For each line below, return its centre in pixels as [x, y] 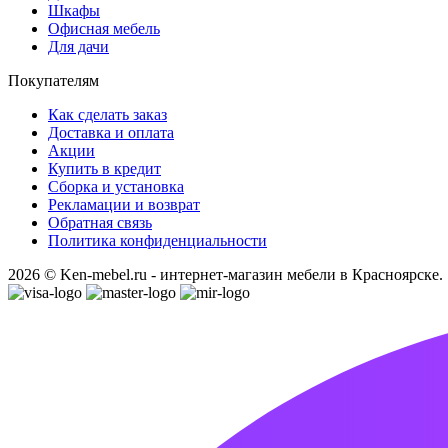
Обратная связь [100, 222]
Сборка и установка [116, 186]
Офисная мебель [104, 28]
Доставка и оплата [111, 132]
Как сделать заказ [107, 114]
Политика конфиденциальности [157, 240]
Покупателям [53, 80]
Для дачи [78, 46]
